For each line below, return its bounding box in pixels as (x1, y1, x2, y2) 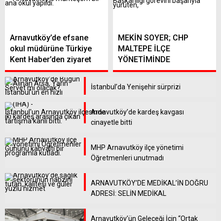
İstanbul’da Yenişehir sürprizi (91, 83, 181, 91)
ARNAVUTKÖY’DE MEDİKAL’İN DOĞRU (91, 179, 208, 187)
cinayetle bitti (91, 118, 132, 127)
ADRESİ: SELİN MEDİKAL (91, 189, 166, 198)
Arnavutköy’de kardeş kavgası (91, 108, 184, 116)
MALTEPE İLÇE (118, 44, 170, 54)
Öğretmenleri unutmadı (91, 154, 164, 162)
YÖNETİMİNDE (118, 55, 170, 65)
